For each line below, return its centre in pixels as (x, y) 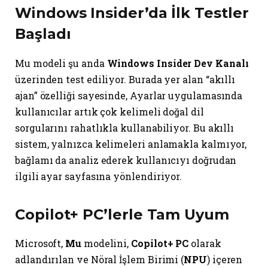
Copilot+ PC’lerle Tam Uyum (122, 214)
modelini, (106, 243)
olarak (205, 243)
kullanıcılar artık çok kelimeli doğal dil (109, 112)
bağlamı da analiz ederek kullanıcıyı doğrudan (126, 160)
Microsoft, (40, 243)
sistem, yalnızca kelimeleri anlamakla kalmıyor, (131, 144)
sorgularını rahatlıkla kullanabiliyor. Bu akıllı (125, 128)
